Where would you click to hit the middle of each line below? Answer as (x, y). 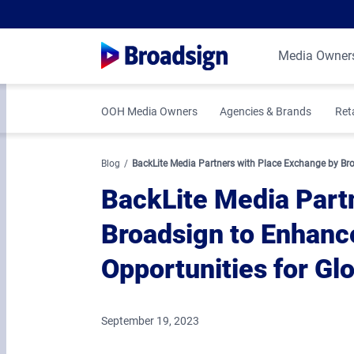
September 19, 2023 (150, 321)
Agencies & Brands (265, 111)
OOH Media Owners (149, 111)
